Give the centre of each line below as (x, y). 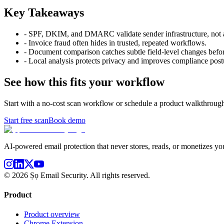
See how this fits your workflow (84, 82)
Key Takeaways (44, 13)
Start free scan (26, 120)
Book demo (67, 120)
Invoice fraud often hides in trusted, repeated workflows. (117, 42)
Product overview (52, 214)
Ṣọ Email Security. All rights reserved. (89, 175)
